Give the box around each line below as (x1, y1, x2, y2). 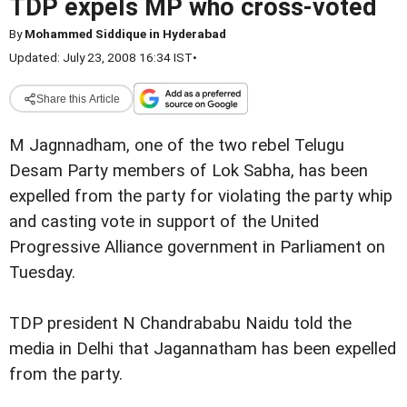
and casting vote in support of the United (9, 212, 319, 232)
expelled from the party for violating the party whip (9, 186, 392, 206)
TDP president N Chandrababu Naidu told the (9, 313, 352, 334)
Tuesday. (9, 263, 75, 283)
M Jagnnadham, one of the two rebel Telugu (9, 135, 344, 155)
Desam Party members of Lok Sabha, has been (9, 161, 368, 181)
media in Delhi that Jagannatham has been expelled (9, 339, 396, 360)
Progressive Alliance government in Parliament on (9, 237, 385, 257)
